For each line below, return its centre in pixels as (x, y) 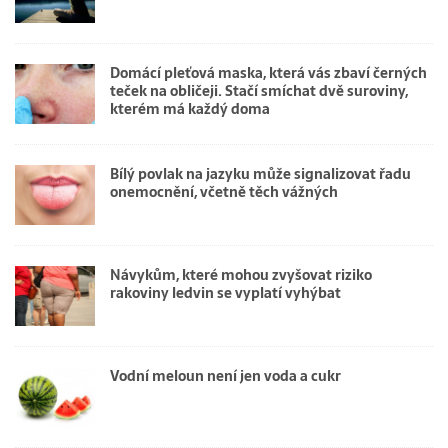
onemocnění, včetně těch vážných (224, 192)
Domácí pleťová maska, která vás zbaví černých (268, 72)
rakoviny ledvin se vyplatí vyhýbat (225, 293)
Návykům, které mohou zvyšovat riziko (241, 275)
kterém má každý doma (190, 108)
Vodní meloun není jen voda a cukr (225, 376)
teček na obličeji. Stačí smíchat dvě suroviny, (259, 90)
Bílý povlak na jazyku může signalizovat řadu (260, 174)
